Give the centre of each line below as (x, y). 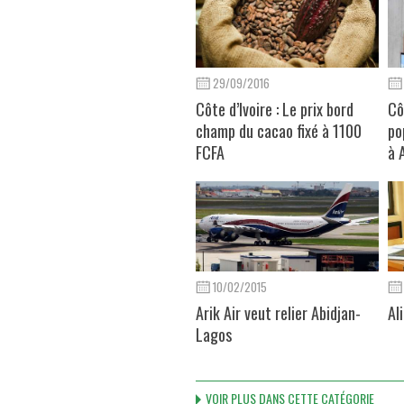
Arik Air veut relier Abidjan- (278, 312)
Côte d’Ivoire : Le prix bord (275, 109)
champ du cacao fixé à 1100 (279, 130)
